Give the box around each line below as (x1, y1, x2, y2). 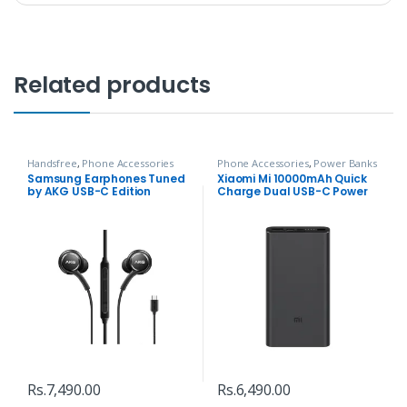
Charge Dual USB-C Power (216, 184, 368, 200)
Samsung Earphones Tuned (26, 171, 185, 187)
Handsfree (26, 155, 77, 170)
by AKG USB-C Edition (26, 184, 152, 200)
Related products (14, 68, 211, 101)
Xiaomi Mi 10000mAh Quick (216, 171, 367, 187)
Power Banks (313, 155, 377, 170)
